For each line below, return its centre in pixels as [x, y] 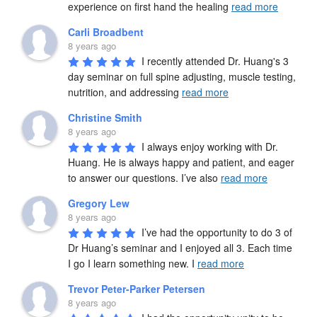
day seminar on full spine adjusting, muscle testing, [182, 76]
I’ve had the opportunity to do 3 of [217, 232]
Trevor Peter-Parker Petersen [137, 288]
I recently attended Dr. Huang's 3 [215, 60]
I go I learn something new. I [133, 263]
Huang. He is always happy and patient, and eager [181, 162]
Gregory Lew [99, 203]
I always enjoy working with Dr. [210, 146]
